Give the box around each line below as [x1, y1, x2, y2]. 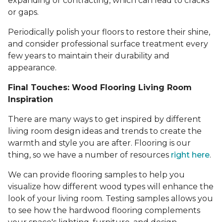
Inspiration [8, 95, 53, 105]
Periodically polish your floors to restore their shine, [8, 27, 210, 37]
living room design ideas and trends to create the [8, 126, 202, 136]
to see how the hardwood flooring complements [8, 206, 200, 216]
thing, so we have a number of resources [8, 150, 171, 160]
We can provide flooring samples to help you [8, 170, 185, 180]
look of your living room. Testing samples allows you [8, 194, 213, 204]
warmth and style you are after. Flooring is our [8, 138, 191, 148]
